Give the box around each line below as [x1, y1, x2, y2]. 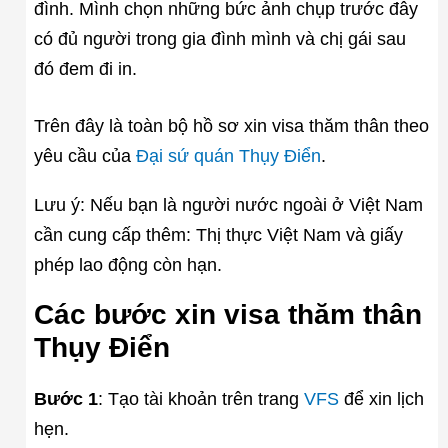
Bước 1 [33, 389, 98, 410]
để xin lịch [338, 389, 424, 410]
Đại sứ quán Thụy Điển [135, 145, 321, 166]
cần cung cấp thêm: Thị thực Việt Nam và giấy [33, 224, 403, 245]
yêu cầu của [33, 145, 136, 166]
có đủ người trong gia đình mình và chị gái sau [33, 28, 406, 49]
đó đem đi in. [33, 58, 137, 79]
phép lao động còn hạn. [33, 254, 222, 275]
